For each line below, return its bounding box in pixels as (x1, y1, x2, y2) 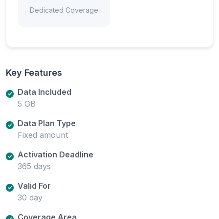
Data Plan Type (18, 118, 76, 128)
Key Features (6, 67, 62, 78)
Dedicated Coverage (30, 5, 98, 14)
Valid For (18, 180, 51, 191)
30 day (18, 192, 43, 202)
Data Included (18, 87, 71, 97)
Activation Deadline (18, 149, 93, 159)
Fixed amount (18, 130, 68, 140)
